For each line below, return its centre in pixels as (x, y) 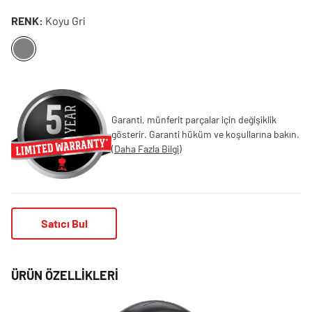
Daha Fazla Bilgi (147, 148)
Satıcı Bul (64, 223)
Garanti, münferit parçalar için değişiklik (194, 119)
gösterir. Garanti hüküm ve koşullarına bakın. (205, 134)
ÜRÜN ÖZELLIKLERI (65, 275)
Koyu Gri (65, 21)
